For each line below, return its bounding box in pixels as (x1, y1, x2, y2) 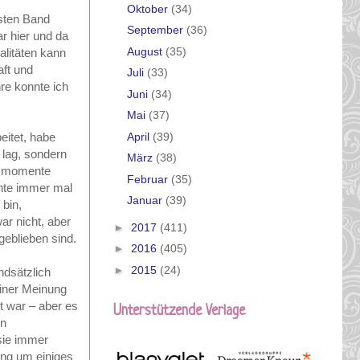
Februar (126, 172, 171, 186)
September (126, 23, 186, 37)
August (126, 44, 166, 58)
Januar (126, 194, 166, 207)
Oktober (126, 2, 171, 15)
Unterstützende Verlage (113, 303, 245, 320)
